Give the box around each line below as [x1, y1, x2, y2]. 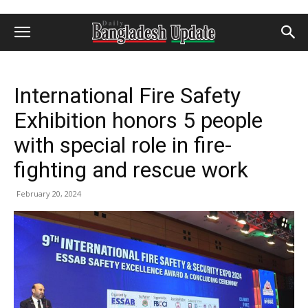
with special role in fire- [14, 132, 232, 158]
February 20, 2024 [16, 188, 81, 199]
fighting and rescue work [14, 157, 248, 183]
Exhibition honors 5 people [14, 107, 263, 133]
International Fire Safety [14, 82, 241, 109]
